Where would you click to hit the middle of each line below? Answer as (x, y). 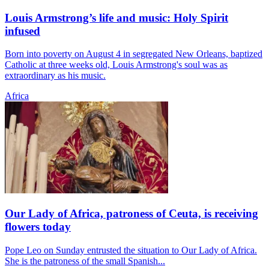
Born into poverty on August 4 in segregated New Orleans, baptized (134, 54)
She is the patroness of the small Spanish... (85, 261)
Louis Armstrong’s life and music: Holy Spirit (116, 17)
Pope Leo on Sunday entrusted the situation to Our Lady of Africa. (131, 250)
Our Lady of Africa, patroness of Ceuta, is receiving (131, 214)
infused (23, 31)
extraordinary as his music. (55, 76)
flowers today (38, 227)
